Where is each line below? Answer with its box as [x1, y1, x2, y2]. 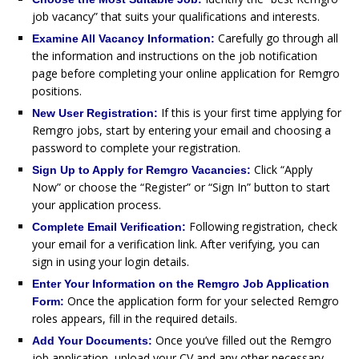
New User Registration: [32, 106, 158, 119]
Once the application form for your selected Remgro [67, 292, 339, 309]
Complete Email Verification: [32, 220, 189, 233]
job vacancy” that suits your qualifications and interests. [32, 8, 320, 24]
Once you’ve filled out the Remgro [155, 332, 332, 348]
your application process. [32, 196, 161, 212]
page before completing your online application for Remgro [32, 65, 340, 81]
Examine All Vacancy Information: [32, 31, 218, 45]
